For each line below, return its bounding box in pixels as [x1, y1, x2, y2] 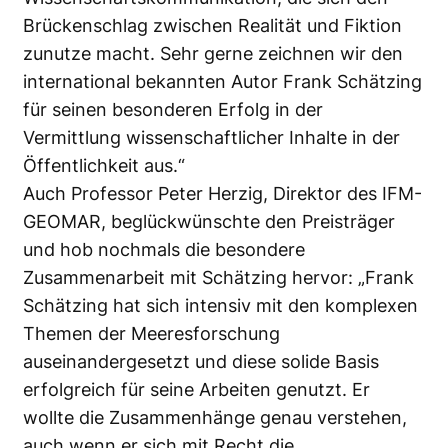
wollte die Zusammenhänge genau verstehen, [23, 406, 407, 428]
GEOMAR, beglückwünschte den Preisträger [23, 210, 395, 232]
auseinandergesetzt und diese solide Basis [23, 350, 379, 372]
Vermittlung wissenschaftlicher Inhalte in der [23, 126, 400, 148]
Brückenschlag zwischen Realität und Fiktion [23, 14, 402, 36]
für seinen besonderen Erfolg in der [23, 98, 323, 120]
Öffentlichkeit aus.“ [23, 154, 185, 176]
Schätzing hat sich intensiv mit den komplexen [23, 294, 418, 316]
